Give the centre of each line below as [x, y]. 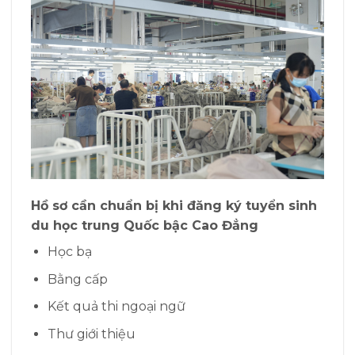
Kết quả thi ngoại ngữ [116, 307]
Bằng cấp [77, 279]
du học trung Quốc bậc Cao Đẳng [145, 226]
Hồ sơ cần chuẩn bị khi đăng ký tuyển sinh [174, 206]
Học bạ [69, 252]
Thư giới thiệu [93, 334]
